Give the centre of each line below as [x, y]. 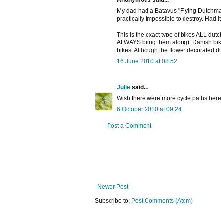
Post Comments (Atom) [162, 201]
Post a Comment [129, 126]
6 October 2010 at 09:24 [149, 109]
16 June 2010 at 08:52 [147, 61]
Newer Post [113, 187]
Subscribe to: [113, 201]
